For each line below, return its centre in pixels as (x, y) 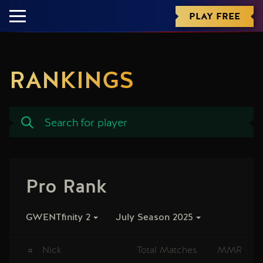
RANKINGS (72, 82)
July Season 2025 (154, 218)
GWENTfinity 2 (58, 218)
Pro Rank (66, 187)
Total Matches (167, 250)
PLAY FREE (215, 16)
